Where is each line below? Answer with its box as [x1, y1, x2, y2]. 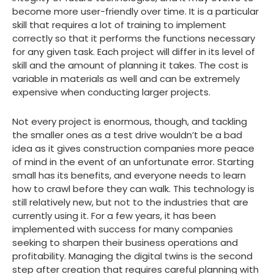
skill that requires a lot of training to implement [12, 18, 226, 32]
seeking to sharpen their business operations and [12, 236, 238, 250]
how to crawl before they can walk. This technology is [12, 182, 254, 196]
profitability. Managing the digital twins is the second [12, 250, 253, 263]
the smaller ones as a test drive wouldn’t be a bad [12, 128, 242, 142]
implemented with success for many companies [12, 223, 233, 236]
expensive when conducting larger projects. [12, 86, 210, 99]
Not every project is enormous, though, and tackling [12, 115, 247, 128]
